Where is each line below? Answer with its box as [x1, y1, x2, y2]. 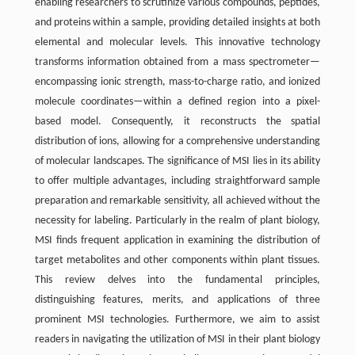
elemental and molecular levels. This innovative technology [34, 36, 321, 49]
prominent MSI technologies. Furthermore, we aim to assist [34, 314, 321, 326]
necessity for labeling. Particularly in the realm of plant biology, [34, 215, 321, 227]
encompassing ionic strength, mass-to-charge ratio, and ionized [34, 76, 321, 89]
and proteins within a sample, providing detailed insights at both [34, 17, 321, 29]
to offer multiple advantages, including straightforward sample [34, 175, 321, 188]
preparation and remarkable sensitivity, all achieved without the [34, 195, 321, 208]
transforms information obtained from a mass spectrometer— [34, 56, 321, 69]
